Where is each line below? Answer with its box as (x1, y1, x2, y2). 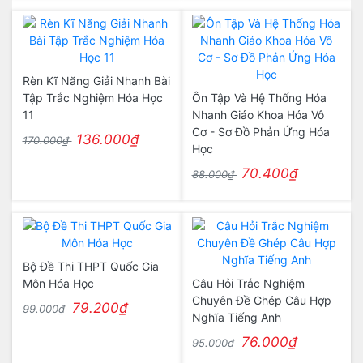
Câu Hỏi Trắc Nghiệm (191, 276, 305, 290)
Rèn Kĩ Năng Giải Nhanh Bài (22, 74, 170, 88)
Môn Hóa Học (22, 276, 94, 290)
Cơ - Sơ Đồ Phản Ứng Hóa (191, 125, 330, 139)
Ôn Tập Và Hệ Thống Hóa (191, 91, 327, 105)
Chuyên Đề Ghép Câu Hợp (191, 293, 331, 307)
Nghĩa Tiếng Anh (191, 310, 281, 324)
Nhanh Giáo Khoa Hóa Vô (191, 108, 324, 122)
